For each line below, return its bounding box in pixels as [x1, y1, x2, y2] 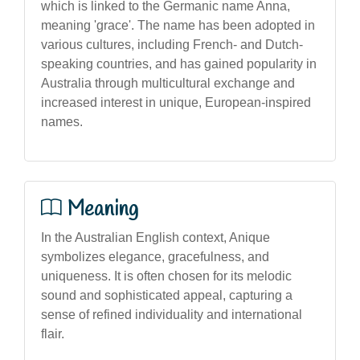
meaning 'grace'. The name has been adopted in [41, 18, 315, 32]
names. [41, 114, 83, 129]
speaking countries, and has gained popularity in [41, 56, 317, 71]
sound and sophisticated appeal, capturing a [41, 288, 292, 302]
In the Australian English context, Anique [41, 230, 270, 244]
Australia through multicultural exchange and [41, 76, 295, 90]
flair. [41, 326, 64, 341]
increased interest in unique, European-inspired [41, 95, 311, 109]
